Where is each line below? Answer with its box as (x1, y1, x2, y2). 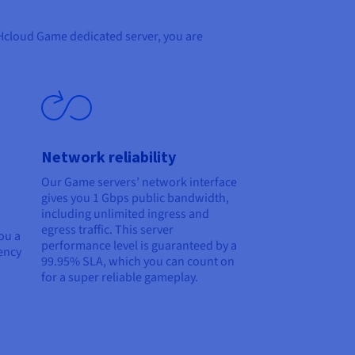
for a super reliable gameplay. (41, 269, 198, 287)
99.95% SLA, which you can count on (41, 253, 235, 271)
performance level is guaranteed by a (41, 237, 237, 255)
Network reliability (41, 147, 176, 167)
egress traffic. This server (41, 221, 174, 239)
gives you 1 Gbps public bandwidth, (41, 189, 229, 208)
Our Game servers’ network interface (41, 174, 237, 192)
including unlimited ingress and (41, 205, 209, 223)
